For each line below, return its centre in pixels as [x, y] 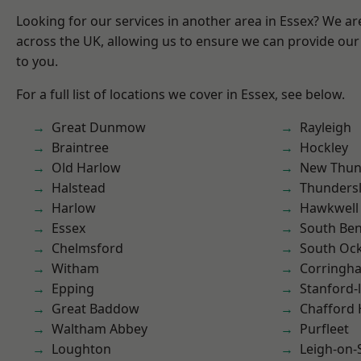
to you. [37, 61]
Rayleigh [326, 127]
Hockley [324, 147]
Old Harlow [86, 168]
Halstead [79, 188]
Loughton [81, 349]
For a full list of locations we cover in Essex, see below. [180, 94]
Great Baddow [95, 309]
